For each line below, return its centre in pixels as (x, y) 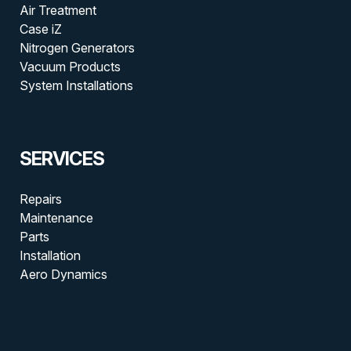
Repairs (40, 199)
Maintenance (56, 217)
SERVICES (62, 158)
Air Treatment (58, 10)
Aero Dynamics (63, 274)
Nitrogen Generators (77, 47)
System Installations (76, 85)
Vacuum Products (70, 66)
